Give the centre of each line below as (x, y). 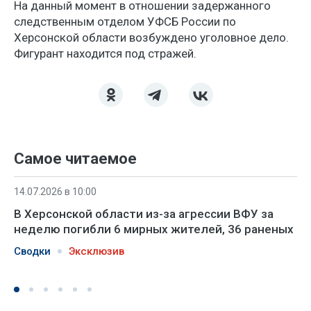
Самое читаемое (75, 159)
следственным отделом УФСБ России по (125, 22)
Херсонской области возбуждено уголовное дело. (151, 37)
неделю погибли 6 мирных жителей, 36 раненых (154, 229)
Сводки (32, 251)
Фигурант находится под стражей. (105, 53)
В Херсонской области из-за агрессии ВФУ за (144, 214)
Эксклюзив (96, 251)
